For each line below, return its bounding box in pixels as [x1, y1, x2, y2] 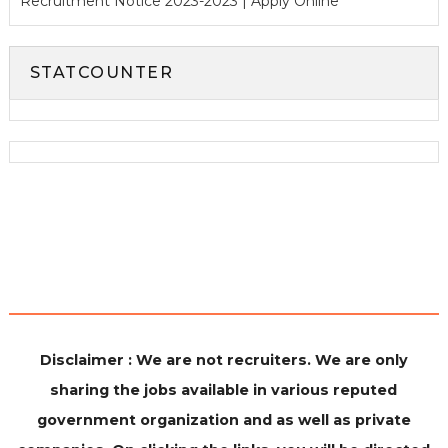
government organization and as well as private [36, 410, 411, 429]
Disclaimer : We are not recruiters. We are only [39, 350, 408, 369]
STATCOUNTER [29, 62, 174, 82]
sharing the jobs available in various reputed [50, 380, 398, 399]
